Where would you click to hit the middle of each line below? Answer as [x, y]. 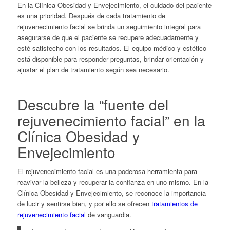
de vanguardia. [108, 214]
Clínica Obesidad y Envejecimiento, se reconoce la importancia [111, 193]
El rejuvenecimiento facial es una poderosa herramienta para [107, 171]
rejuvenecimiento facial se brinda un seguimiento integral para [109, 26]
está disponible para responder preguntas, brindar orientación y [110, 59]
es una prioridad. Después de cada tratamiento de [91, 15]
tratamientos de [174, 203]
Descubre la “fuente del [93, 104]
